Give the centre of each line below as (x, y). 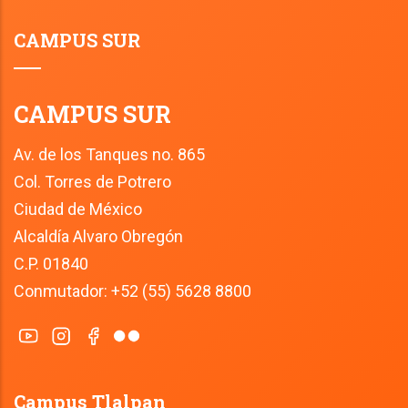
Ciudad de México (78, 209)
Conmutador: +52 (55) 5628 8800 (133, 291)
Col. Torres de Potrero (92, 182)
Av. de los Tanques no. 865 (109, 155)
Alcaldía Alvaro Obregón (98, 237)
